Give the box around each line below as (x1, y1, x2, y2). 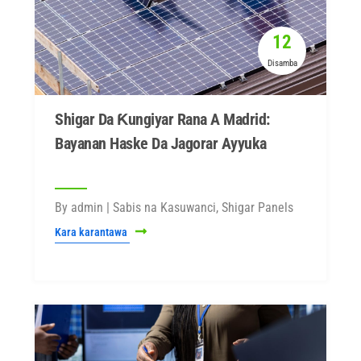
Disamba (267, 58, 297, 68)
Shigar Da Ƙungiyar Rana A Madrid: (55, 110, 270, 129)
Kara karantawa (55, 226, 130, 239)
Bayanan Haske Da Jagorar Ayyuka (55, 134, 267, 153)
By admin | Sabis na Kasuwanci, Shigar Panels (55, 200, 293, 215)
